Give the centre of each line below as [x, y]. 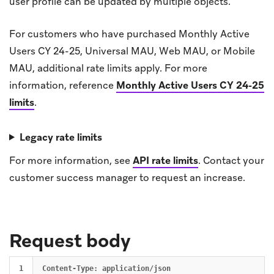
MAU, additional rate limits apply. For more [108, 68]
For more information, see [71, 160]
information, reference [63, 85]
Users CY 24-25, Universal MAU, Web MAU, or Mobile [132, 51]
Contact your [232, 160]
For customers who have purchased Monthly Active [129, 34]
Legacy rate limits [61, 137]
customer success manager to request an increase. [127, 177]
